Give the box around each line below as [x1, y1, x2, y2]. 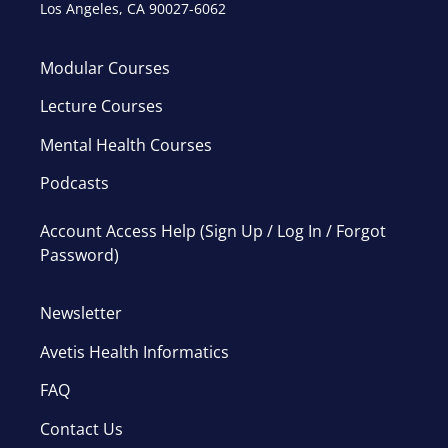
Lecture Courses [40, 95, 163, 118]
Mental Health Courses [40, 133, 212, 156]
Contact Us [40, 417, 123, 440]
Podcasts [40, 171, 109, 194]
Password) [40, 243, 119, 266]
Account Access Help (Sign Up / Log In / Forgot [40, 219, 386, 242]
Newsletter [40, 302, 122, 325]
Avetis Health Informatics [40, 340, 229, 363]
